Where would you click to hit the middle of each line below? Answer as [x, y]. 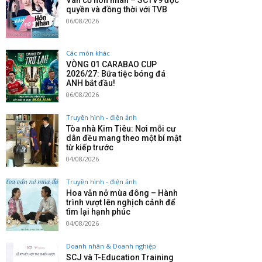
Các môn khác [88, 53]
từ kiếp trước [90, 148]
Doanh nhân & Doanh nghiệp [111, 246]
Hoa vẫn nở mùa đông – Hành [122, 193]
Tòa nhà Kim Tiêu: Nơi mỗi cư [121, 129]
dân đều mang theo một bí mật [124, 138]
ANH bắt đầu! [91, 83]
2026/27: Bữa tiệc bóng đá [116, 74]
